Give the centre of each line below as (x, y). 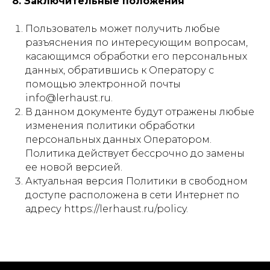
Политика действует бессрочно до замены (135, 153)
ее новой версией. (74, 167)
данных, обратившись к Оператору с (120, 70)
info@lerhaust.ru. (69, 98)
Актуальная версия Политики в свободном (137, 181)
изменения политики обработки (110, 126)
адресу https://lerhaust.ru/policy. (107, 209)
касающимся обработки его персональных (136, 56)
